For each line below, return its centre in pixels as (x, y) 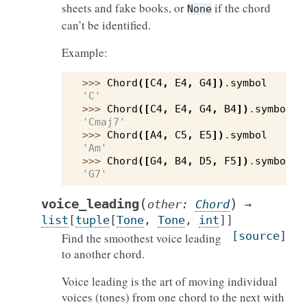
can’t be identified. (106, 25)
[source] (259, 236)
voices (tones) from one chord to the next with (173, 297)
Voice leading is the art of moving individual (170, 281)
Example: (85, 52)
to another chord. (103, 254)
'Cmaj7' (104, 122)
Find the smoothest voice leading (142, 238)
